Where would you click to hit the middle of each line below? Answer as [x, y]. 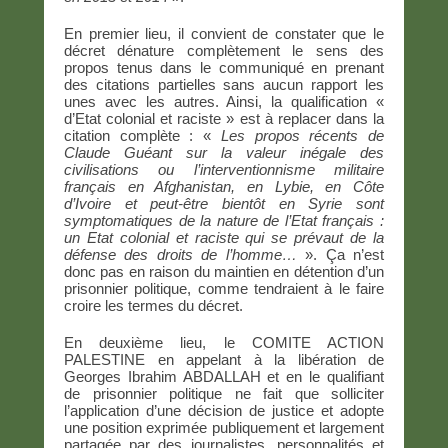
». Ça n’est [340, 254]
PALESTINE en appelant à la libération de [224, 359]
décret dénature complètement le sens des [224, 50]
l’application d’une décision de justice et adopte [224, 410]
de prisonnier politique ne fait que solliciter [224, 393]
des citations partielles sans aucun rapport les [224, 84]
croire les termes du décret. [153, 305]
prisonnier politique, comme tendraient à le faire [224, 288]
